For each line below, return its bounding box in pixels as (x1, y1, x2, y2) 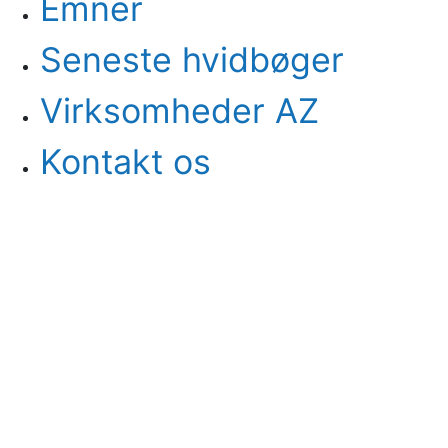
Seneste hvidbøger (40, 39, 344, 81)
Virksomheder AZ (40, 90, 319, 132)
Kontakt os (40, 141, 211, 183)
